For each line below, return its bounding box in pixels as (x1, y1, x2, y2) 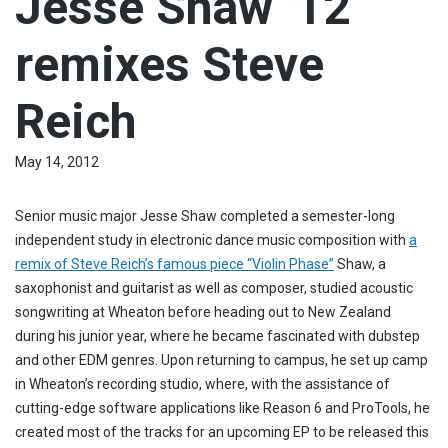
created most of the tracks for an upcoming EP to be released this (15, 423, 429, 440)
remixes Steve (15, 35, 324, 93)
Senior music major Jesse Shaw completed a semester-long (15, 207, 395, 224)
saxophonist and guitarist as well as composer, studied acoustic (15, 279, 413, 296)
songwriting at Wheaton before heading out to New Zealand (15, 303, 391, 320)
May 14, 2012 (15, 153, 99, 170)
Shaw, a (334, 255, 386, 272)
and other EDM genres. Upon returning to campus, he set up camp (15, 351, 428, 368)
